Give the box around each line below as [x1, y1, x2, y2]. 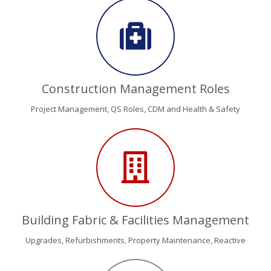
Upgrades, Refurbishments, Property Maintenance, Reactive [25, 234, 246, 246]
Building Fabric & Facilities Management [22, 211, 249, 228]
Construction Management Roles [41, 80, 230, 97]
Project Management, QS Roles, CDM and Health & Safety [31, 103, 240, 114]
